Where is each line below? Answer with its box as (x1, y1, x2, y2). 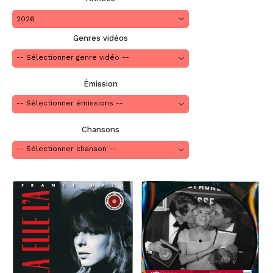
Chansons (82, 125, 119, 134)
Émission (83, 79, 118, 88)
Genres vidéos (73, 34, 128, 43)
